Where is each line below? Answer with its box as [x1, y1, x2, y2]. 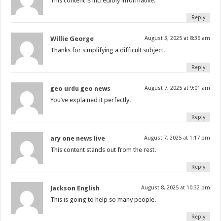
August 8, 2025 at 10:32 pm [141, 184, 210, 191]
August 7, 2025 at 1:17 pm [144, 134, 210, 141]
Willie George [50, 35, 94, 42]
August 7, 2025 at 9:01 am [144, 84, 210, 91]
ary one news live [50, 134, 106, 142]
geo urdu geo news [50, 84, 111, 92]
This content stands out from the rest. [50, 146, 156, 153]
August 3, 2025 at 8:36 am [144, 35, 210, 41]
